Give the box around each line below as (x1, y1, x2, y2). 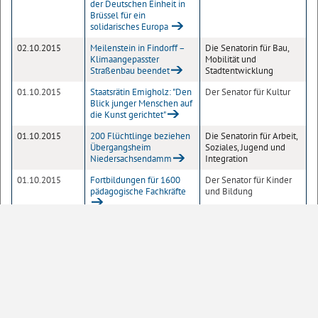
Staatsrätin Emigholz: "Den (90, 86, 192, 98)
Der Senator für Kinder (205, 174, 292, 186)
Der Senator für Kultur (205, 86, 290, 98)
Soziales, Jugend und (205, 141, 285, 153)
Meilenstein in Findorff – (90, 42, 185, 54)
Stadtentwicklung (205, 65, 273, 77)
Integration (205, 153, 248, 165)
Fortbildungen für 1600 (90, 174, 180, 186)
